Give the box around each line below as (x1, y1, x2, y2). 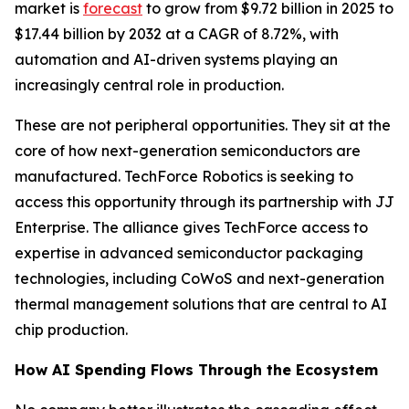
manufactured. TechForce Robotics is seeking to (15, 167, 353, 185)
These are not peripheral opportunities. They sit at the (15, 116, 391, 134)
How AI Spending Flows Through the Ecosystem (15, 361, 378, 379)
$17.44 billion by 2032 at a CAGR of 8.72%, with (15, 25, 339, 43)
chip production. (15, 320, 128, 339)
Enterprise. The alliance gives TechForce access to (15, 218, 368, 236)
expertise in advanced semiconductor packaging (15, 244, 363, 262)
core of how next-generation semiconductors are (15, 142, 361, 160)
